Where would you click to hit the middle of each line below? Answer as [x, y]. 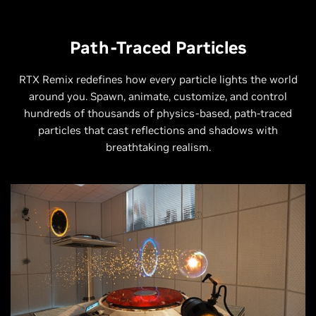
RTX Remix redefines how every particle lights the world [158, 79]
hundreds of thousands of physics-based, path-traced [158, 113]
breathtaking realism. [158, 147]
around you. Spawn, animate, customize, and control [158, 96]
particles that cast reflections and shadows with [158, 130]
